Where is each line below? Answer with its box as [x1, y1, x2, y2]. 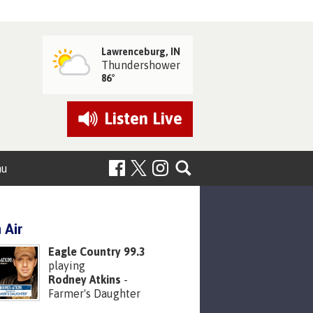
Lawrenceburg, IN [101, 45, 181, 57]
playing [48, 259, 85, 272]
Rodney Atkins [48, 273, 121, 286]
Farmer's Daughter [48, 287, 140, 300]
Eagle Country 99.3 [48, 245, 145, 259]
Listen [103, 109, 152, 129]
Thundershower [101, 58, 181, 71]
